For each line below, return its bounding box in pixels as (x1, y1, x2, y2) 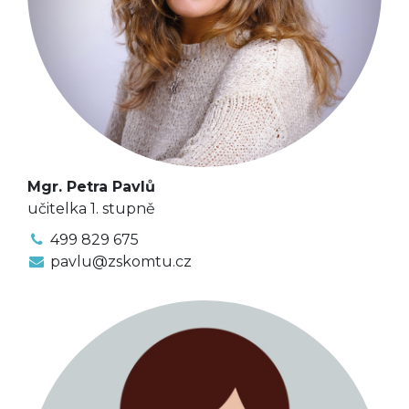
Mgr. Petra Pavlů (27, 177, 155, 195)
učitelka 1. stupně (27, 199, 155, 217)
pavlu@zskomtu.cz (49, 252, 192, 270)
